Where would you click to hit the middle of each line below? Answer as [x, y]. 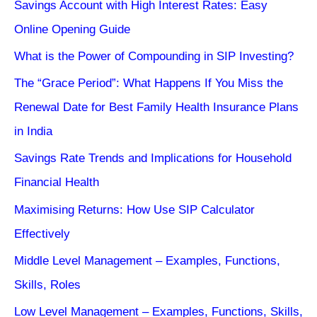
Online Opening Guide [72, 29]
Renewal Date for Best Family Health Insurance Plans [156, 108]
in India [33, 132]
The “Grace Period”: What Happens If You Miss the [149, 83]
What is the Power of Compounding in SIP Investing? [154, 56]
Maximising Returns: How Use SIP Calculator [134, 209]
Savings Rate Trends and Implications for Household [153, 158]
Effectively [42, 234]
